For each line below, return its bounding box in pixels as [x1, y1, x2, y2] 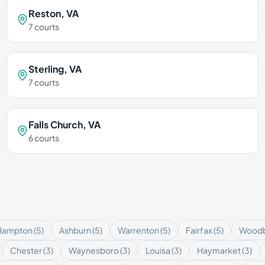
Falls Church [28, 118, 83, 131]
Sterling [28, 63, 64, 75]
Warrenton [118, 225, 159, 235]
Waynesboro [69, 245, 119, 256]
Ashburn [59, 225, 91, 235]
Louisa [146, 245, 170, 256]
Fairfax [186, 225, 212, 235]
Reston [28, 7, 61, 20]
